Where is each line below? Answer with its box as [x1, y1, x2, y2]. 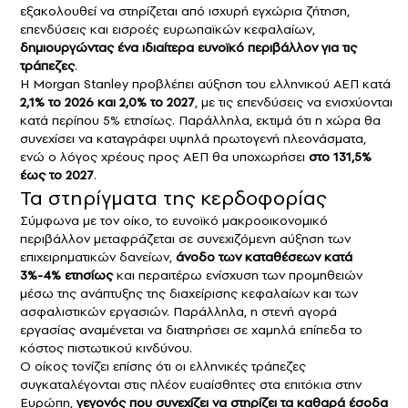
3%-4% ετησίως [20, 266, 113, 285]
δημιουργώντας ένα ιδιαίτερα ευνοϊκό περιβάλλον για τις [20, 38, 357, 57]
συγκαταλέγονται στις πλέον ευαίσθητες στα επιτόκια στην [20, 375, 362, 394]
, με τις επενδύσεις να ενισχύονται [195, 93, 393, 112]
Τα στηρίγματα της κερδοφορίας [20, 184, 326, 212]
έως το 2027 [20, 166, 94, 185]
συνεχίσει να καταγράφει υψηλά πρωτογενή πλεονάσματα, [20, 129, 366, 148]
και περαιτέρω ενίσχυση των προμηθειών [113, 266, 362, 285]
